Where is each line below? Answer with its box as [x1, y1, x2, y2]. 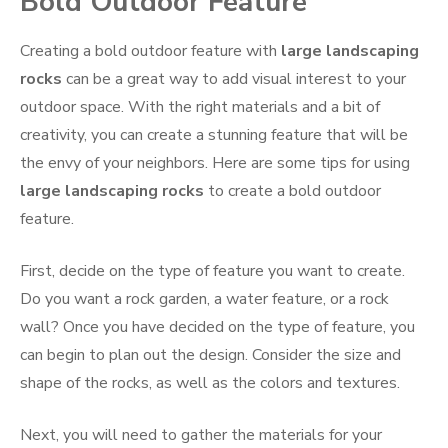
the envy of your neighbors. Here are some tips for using [20, 152, 410, 175]
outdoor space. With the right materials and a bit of [20, 96, 380, 119]
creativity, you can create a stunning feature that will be [20, 124, 408, 147]
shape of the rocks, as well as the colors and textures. [20, 372, 400, 395]
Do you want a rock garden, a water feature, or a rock [20, 288, 389, 311]
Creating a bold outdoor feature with [20, 40, 281, 63]
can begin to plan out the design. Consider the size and [20, 344, 401, 367]
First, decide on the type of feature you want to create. [20, 260, 405, 283]
